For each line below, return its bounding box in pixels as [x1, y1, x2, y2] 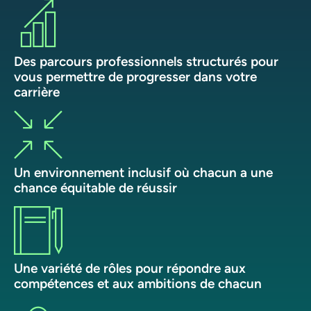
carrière [14, 83, 60, 99]
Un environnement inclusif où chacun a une [14, 164, 273, 180]
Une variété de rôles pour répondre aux [14, 260, 246, 276]
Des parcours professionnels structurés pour [14, 53, 278, 69]
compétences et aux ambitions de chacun [14, 275, 262, 291]
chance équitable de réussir [14, 179, 177, 195]
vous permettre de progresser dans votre [14, 68, 257, 84]
